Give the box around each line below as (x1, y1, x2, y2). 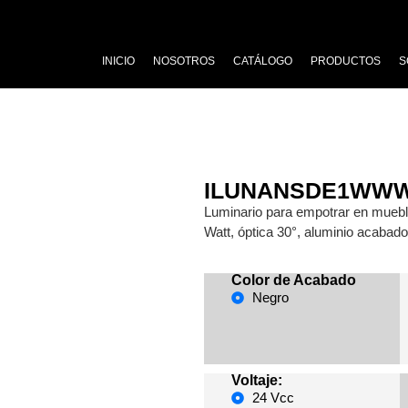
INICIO (102, 55, 136, 67)
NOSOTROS (153, 55, 216, 67)
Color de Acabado (231, 272, 356, 289)
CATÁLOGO (233, 55, 293, 67)
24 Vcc (251, 390, 294, 406)
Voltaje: (231, 372, 282, 389)
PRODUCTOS (311, 55, 382, 67)
